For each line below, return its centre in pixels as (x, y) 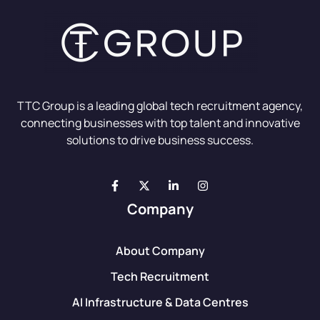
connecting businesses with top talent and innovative (160, 122)
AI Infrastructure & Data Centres (160, 302)
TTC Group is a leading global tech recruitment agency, (160, 105)
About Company (160, 250)
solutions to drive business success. (160, 140)
